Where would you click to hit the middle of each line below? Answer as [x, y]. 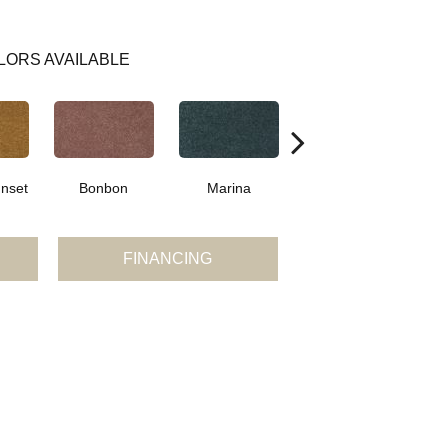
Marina [228, 188]
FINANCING [168, 259]
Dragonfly [353, 188]
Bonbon [103, 188]
